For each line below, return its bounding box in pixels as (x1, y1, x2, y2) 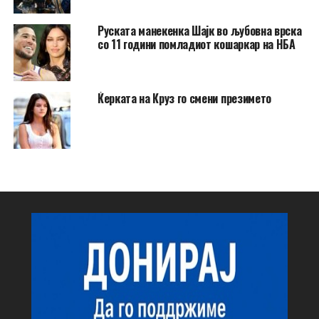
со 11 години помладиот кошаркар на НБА (97, 35, 296, 53)
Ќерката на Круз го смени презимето (97, 89, 271, 107)
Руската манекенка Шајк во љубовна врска (97, 21, 302, 39)
